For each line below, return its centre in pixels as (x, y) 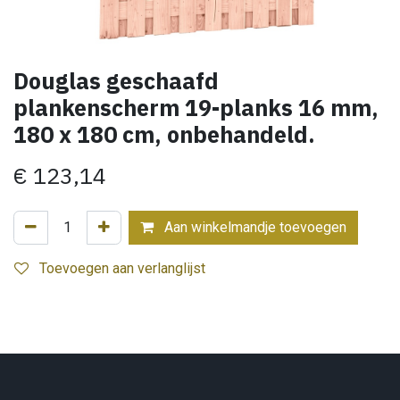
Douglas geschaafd (116, 80)
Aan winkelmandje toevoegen (254, 227)
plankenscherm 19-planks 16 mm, (196, 107)
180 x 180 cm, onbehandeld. (164, 134)
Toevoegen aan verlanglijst (122, 268)
